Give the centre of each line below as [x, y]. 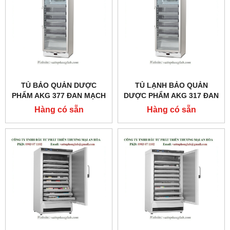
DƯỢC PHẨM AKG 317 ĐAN [171, 96]
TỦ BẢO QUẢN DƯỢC [59, 85]
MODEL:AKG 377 [59, 106]
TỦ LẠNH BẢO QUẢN [171, 85]
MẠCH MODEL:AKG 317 [171, 106]
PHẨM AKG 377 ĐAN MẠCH [59, 96]
